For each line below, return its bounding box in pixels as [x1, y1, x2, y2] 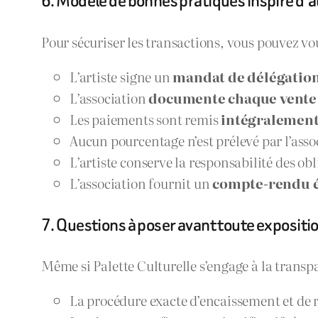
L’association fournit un [70, 172, 213, 193]
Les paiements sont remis [70, 108, 221, 129]
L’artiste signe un [70, 65, 173, 87]
